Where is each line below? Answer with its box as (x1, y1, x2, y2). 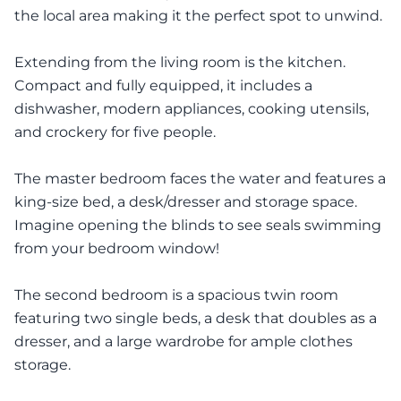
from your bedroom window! (14, 240, 219, 257)
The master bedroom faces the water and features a (14, 170, 386, 187)
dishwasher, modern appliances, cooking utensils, (14, 100, 369, 117)
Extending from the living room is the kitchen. (14, 54, 346, 71)
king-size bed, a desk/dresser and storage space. (14, 193, 357, 210)
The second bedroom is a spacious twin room (14, 286, 338, 303)
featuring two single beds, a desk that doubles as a (14, 310, 377, 327)
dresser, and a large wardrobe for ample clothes (14, 333, 353, 350)
